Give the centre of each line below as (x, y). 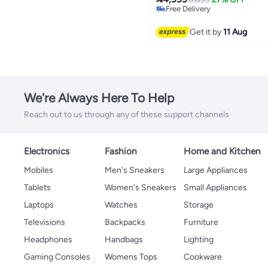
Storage (199, 205)
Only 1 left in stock (197, 19)
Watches (121, 205)
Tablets (37, 188)
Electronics (47, 151)
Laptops (39, 205)
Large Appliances (216, 170)
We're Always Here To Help (99, 98)
